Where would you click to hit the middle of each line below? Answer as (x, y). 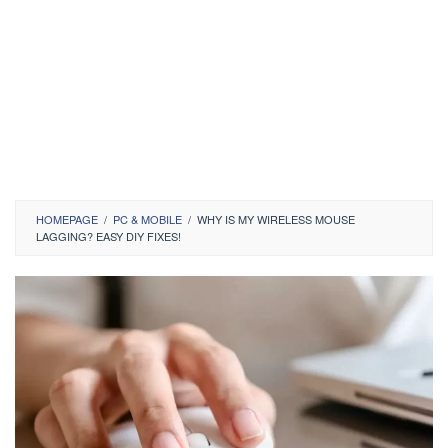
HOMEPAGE (67, 219)
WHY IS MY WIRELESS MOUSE (276, 219)
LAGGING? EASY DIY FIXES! (108, 236)
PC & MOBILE (147, 219)
